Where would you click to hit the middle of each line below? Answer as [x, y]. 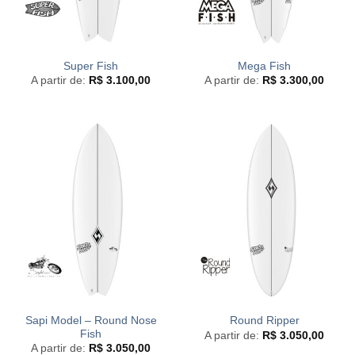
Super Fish [91, 66]
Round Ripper [264, 321]
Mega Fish [264, 66]
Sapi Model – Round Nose [91, 320]
